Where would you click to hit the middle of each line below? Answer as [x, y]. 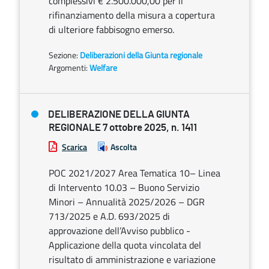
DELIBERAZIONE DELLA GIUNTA [119, 114]
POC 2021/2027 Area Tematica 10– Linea [134, 173]
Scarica [74, 147]
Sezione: [64, 55]
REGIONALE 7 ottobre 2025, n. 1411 [123, 128]
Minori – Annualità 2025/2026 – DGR [127, 202]
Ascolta [124, 147]
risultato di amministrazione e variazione [132, 259]
